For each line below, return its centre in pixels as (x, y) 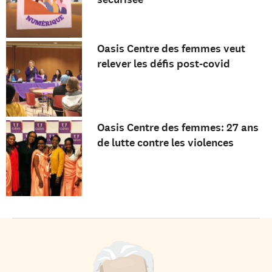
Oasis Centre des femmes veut (171, 48)
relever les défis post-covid (163, 63)
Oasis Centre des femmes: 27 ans (178, 128)
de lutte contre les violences (165, 143)
